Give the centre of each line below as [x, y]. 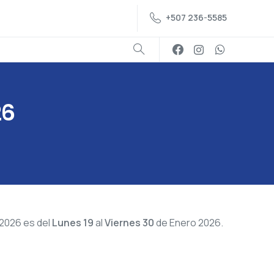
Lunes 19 [73, 223]
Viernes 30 [129, 223]
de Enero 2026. [189, 223]
